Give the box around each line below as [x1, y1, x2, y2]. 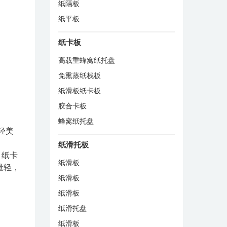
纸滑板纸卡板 [58, 86, 101, 95]
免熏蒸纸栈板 [58, 71, 101, 80]
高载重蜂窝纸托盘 [58, 56, 115, 64]
